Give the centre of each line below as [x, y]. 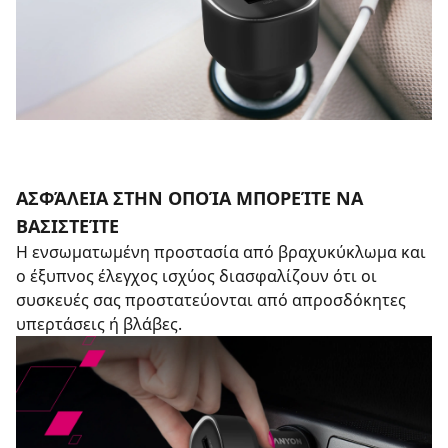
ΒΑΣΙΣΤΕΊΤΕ [67, 226]
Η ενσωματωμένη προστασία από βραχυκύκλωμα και [221, 252]
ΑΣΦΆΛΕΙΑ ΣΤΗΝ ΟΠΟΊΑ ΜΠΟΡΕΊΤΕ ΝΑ [189, 198]
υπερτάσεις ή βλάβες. [99, 324]
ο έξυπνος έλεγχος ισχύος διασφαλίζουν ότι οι [196, 276]
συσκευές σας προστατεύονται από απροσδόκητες [211, 300]
